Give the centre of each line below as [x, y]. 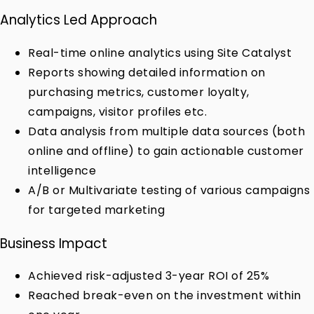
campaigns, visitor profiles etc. [117, 112]
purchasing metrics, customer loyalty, [139, 93]
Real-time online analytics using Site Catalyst [160, 53]
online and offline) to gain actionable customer [166, 151]
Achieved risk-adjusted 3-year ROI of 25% [149, 276]
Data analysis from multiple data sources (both [166, 132]
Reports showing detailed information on [147, 73]
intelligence [62, 171]
